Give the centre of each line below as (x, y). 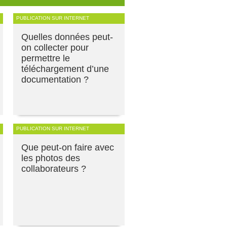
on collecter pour (55, 47)
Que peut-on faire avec (68, 147)
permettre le (46, 58)
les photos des (51, 158)
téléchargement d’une (65, 69)
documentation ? (55, 79)
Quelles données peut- (67, 37)
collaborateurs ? (54, 168)
